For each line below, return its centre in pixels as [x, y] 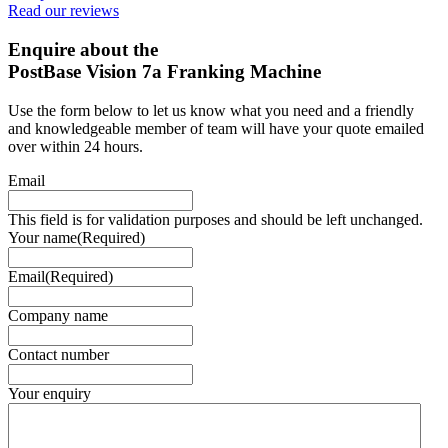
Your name [42, 237]
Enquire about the [83, 49]
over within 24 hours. [75, 146]
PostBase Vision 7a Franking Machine [164, 71]
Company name [58, 315]
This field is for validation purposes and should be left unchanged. [215, 219]
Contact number [58, 354]
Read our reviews [63, 11]
